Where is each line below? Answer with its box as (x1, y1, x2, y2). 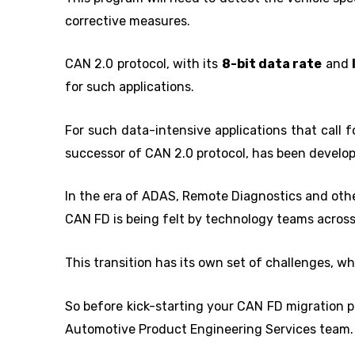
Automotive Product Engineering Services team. (65, 321, 353, 337)
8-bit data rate (221, 56, 323, 72)
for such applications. (65, 79, 194, 95)
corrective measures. (65, 13, 190, 29)
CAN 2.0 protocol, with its (65, 56, 222, 72)
